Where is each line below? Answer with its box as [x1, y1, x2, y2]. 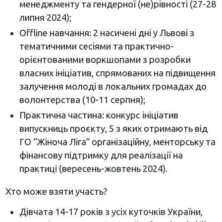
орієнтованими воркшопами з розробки [19, 54, 191, 64]
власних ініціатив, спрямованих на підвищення [19, 67, 216, 78]
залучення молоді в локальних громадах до [19, 81, 207, 91]
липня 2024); [19, 12, 71, 22]
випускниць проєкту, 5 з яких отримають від [19, 123, 208, 133]
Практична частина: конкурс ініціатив [19, 110, 178, 120]
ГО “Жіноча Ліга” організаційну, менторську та [19, 136, 216, 147]
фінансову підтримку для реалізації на [19, 150, 183, 160]
